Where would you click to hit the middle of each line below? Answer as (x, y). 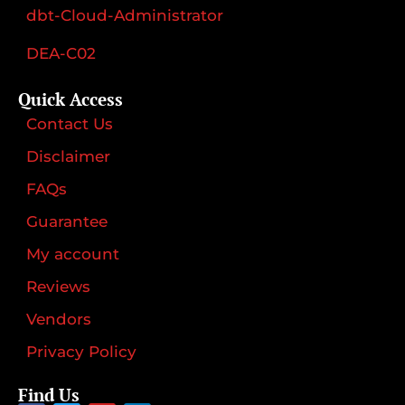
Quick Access (71, 99)
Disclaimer (68, 156)
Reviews (58, 286)
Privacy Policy (81, 351)
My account (73, 254)
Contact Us (70, 123)
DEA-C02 (61, 53)
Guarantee (67, 221)
